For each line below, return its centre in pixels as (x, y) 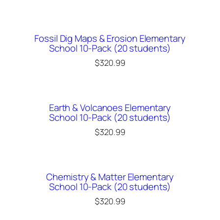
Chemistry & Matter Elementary (110, 177)
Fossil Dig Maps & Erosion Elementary (110, 38)
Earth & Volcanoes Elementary (110, 107)
